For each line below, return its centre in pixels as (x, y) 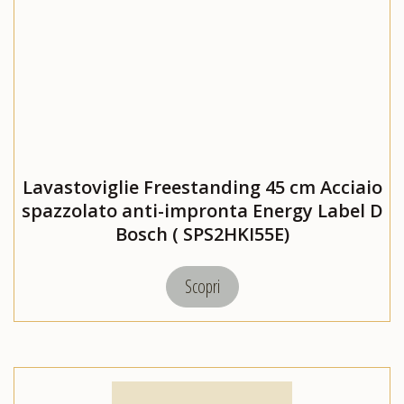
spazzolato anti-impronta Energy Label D (202, 211)
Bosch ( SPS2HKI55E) (202, 234)
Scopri (202, 287)
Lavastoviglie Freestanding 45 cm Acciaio (202, 188)
